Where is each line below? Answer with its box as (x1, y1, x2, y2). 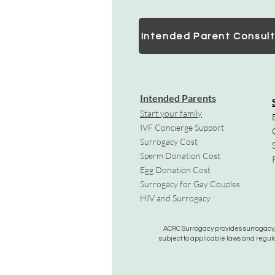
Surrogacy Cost (140, 136, 198, 147)
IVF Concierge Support (140, 122, 224, 133)
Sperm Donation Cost (140, 150, 220, 161)
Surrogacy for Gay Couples (140, 179, 240, 189)
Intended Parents (140, 92, 216, 104)
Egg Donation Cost (140, 165, 211, 175)
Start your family (140, 108, 202, 118)
